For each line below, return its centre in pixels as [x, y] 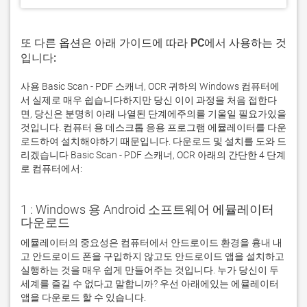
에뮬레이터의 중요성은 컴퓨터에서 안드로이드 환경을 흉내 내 [151, 243]
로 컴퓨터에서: [51, 169]
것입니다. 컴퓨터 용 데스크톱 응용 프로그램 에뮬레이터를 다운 [153, 127]
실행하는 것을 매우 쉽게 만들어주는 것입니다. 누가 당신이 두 [150, 270]
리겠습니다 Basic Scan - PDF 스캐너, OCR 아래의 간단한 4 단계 [153, 155]
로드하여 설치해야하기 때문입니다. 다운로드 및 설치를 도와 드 [153, 141]
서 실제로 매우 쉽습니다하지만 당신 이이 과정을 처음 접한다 [149, 100]
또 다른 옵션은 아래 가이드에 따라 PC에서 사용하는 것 [153, 43]
